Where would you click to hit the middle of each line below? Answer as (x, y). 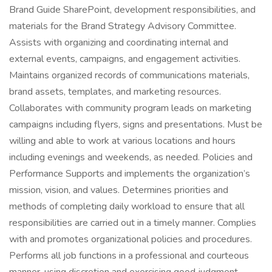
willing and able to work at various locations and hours (122, 141)
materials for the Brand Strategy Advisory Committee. (123, 26)
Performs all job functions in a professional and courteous (129, 256)
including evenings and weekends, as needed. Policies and (131, 157)
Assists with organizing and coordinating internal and (119, 42)
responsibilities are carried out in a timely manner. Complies (133, 223)
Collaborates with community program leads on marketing (130, 108)
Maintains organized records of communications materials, (129, 75)
